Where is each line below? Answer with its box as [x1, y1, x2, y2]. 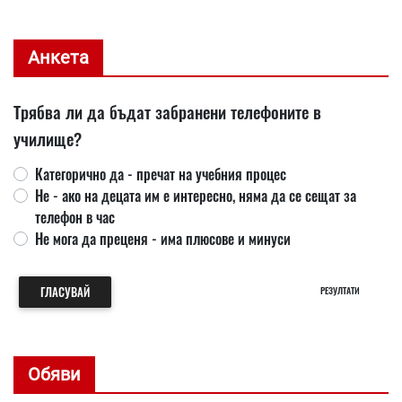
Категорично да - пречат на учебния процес [35, 162, 286, 185]
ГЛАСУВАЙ [40, 283, 90, 301]
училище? [13, 125, 82, 152]
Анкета [28, 46, 89, 68]
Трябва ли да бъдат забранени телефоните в [13, 98, 321, 125]
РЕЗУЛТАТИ [320, 283, 361, 297]
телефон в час [35, 205, 115, 228]
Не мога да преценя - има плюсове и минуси [35, 227, 291, 249]
